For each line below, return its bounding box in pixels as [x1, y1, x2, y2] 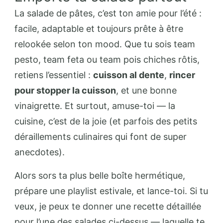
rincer [169, 69, 195, 80]
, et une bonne [116, 85, 177, 96]
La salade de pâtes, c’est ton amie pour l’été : [14, 7, 202, 18]
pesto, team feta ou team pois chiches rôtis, [14, 54, 200, 65]
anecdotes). [14, 146, 65, 157]
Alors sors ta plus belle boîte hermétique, [14, 170, 185, 181]
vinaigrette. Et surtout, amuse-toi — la [14, 100, 175, 111]
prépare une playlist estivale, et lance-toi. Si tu [14, 185, 208, 196]
